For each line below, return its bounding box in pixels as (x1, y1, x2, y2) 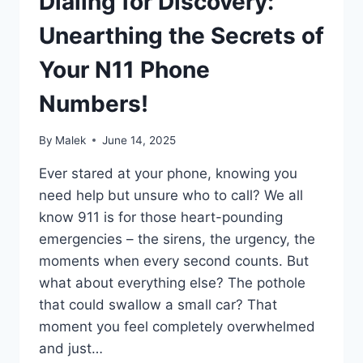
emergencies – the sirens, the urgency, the (39, 230, 315, 247)
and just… (39, 340, 103, 357)
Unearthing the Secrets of (39, 22, 324, 50)
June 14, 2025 (102, 133, 177, 147)
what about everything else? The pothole (39, 274, 305, 291)
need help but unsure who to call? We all (39, 186, 303, 203)
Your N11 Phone (39, 56, 210, 84)
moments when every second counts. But (39, 252, 309, 269)
